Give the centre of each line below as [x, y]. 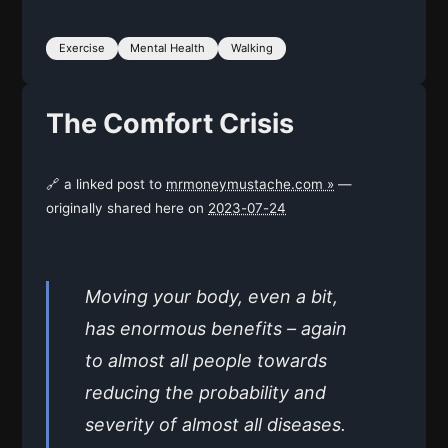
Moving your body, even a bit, [211, 296]
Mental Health [168, 47]
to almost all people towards [206, 360]
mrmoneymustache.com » [250, 183]
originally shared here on [127, 207]
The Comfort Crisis [170, 123]
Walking [251, 47]
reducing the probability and [205, 392]
